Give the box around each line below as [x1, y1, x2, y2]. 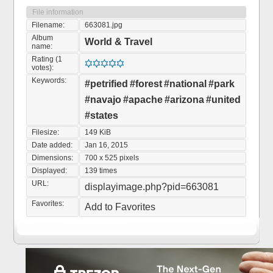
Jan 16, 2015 [85, 141, 129, 149]
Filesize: [32, 128, 60, 136]
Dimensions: [32, 154, 74, 162]
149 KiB [85, 128, 112, 136]
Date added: [32, 141, 73, 149]
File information [32, 8, 84, 16]
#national [164, 79, 207, 89]
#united [206, 94, 241, 105]
